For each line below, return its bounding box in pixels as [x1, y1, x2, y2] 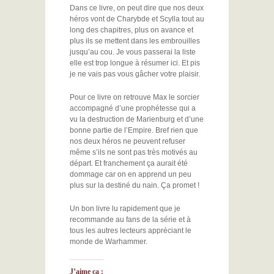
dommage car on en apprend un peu [70, 170, 191, 179]
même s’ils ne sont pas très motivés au [70, 148, 198, 157]
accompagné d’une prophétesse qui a [70, 104, 196, 113]
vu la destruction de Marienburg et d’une [70, 115, 204, 124]
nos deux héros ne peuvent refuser [70, 137, 185, 146]
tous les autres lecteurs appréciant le [70, 226, 191, 235]
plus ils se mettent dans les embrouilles [70, 37, 200, 45]
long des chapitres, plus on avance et [70, 26, 193, 34]
